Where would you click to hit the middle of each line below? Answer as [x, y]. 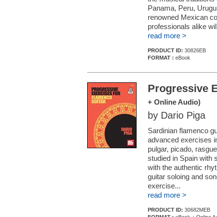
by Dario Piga [177, 115]
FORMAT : [161, 58]
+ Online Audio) [174, 102]
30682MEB [197, 210]
